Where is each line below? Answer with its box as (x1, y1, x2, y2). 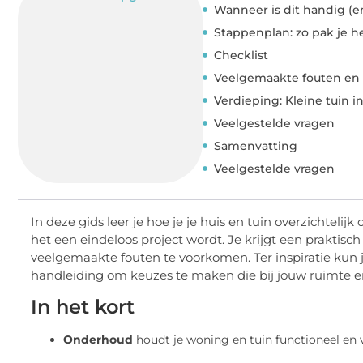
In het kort (31, 294, 135, 318)
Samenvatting (213, 138, 297, 153)
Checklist (213, 47, 268, 62)
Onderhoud (63, 331, 133, 347)
